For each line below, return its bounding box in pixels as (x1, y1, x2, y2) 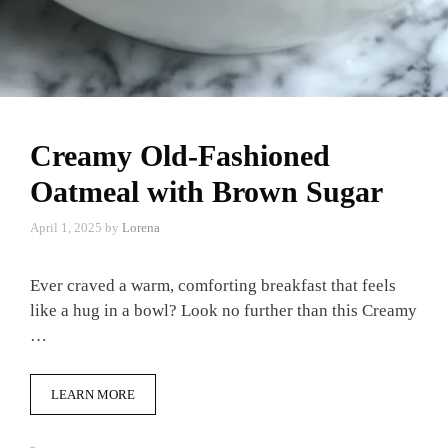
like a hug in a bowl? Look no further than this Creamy (30, 301, 417, 320)
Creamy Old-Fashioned (30, 138, 330, 172)
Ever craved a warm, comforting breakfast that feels (30, 276, 396, 295)
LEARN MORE (51, 386, 135, 402)
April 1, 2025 (30, 220, 102, 235)
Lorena (122, 220, 160, 235)
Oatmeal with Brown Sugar (30, 174, 383, 208)
